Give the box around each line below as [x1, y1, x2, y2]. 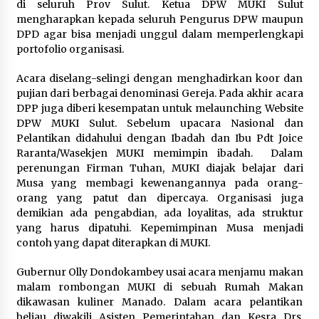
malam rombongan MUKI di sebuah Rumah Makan [16, 281, 303, 293]
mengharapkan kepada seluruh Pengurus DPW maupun [16, 13, 303, 26]
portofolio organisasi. [16, 43, 124, 56]
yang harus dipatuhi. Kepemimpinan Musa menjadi [16, 221, 303, 234]
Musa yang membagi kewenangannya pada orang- [16, 177, 303, 189]
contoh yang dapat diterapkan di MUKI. [16, 236, 210, 249]
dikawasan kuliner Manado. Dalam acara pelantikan [16, 296, 303, 308]
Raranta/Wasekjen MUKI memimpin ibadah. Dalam [16, 147, 303, 159]
